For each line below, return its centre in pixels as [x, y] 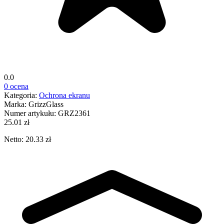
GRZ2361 [74, 113]
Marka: [16, 104]
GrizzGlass [46, 104]
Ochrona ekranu [64, 95]
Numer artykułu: [31, 113]
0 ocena [16, 86]
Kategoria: [21, 95]
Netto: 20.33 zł [27, 139]
